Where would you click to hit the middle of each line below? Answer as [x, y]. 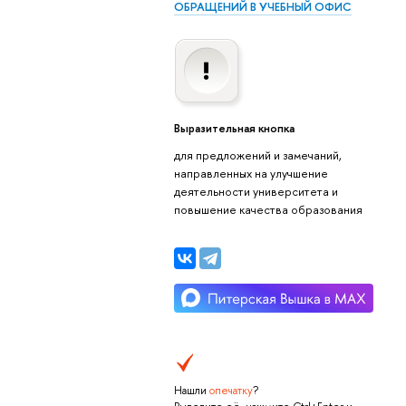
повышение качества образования [268, 210]
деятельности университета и [256, 192]
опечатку [231, 390]
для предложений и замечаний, [257, 155]
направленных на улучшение [251, 174]
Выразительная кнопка [234, 128]
